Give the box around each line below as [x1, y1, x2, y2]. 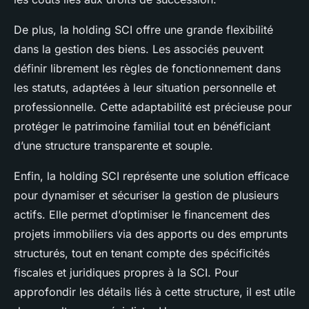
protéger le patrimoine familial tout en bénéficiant [14, 119, 270, 133]
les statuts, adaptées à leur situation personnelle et [14, 80, 276, 94]
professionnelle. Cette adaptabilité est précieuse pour [14, 99, 292, 114]
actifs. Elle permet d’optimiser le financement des [14, 207, 270, 221]
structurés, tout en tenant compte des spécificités [14, 246, 270, 260]
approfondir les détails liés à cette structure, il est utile [14, 284, 295, 299]
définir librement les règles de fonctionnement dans [14, 61, 281, 75]
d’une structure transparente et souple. [14, 138, 213, 152]
